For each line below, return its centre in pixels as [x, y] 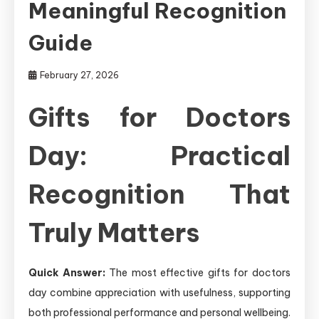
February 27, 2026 [79, 75]
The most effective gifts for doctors [198, 272]
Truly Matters [114, 232]
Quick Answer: [67, 272]
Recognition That [159, 194]
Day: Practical [159, 156]
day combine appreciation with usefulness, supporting [159, 292]
